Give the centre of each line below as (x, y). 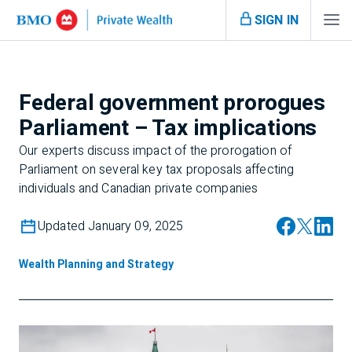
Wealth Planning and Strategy (96, 264)
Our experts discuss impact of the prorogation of (156, 151)
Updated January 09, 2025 (111, 226)
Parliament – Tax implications (168, 128)
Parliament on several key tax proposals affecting (157, 170)
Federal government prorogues (172, 103)
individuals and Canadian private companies (139, 189)
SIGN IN (276, 20)
